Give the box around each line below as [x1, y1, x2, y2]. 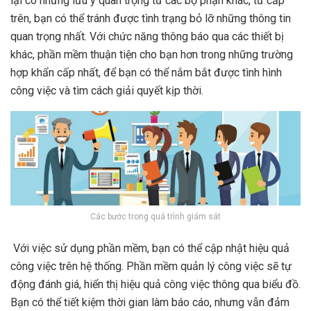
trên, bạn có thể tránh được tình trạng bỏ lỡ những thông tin [10, 12, 291, 26]
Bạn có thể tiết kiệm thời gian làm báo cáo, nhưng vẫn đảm [10, 296, 289, 310]
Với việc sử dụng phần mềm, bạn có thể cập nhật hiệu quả [10, 242, 289, 255]
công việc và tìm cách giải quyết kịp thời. [10, 84, 203, 98]
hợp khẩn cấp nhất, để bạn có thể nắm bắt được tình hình [10, 66, 282, 80]
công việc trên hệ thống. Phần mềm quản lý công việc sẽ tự [10, 260, 292, 274]
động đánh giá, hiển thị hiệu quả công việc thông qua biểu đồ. [10, 278, 301, 292]
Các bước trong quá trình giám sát [90, 212, 221, 222]
